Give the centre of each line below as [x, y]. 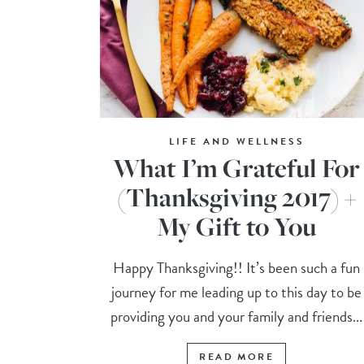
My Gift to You [237, 227]
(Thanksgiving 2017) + [236, 197]
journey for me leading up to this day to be [237, 292]
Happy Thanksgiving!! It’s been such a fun [237, 268]
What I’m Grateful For [237, 168]
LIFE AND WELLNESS [236, 142]
